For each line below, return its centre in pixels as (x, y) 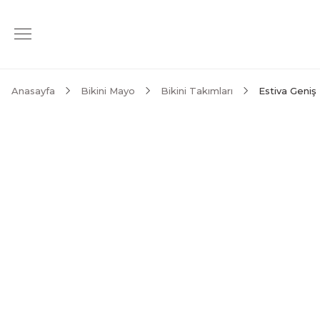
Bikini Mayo (108, 91)
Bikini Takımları (197, 91)
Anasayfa (33, 91)
